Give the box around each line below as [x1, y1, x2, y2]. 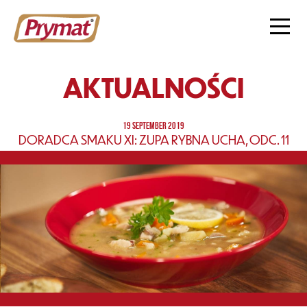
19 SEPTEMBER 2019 [123, 120, 184, 131]
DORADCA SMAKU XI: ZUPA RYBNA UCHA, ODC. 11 [18, 132, 289, 147]
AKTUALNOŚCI [63, 70, 244, 103]
